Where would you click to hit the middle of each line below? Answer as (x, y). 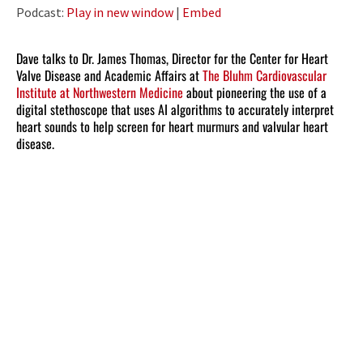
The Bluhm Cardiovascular (265, 76)
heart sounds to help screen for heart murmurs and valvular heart (172, 127)
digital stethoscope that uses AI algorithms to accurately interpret (175, 110)
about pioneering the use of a (255, 93)
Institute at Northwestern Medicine (100, 93)
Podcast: (41, 13)
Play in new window (120, 13)
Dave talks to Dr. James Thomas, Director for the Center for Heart (172, 59)
